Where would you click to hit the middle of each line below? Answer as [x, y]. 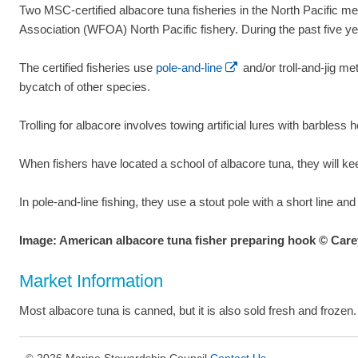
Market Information [91, 281]
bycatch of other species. [85, 87]
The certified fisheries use [88, 68]
